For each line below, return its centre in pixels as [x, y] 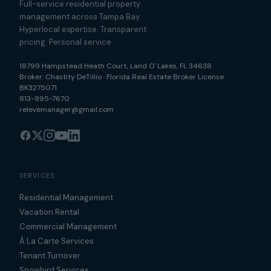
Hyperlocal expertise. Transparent [83, 29]
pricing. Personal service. [66, 42]
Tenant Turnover [50, 256]
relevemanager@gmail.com [67, 109]
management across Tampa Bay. [80, 17]
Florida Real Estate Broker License [165, 77]
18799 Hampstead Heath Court [73, 66]
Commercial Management [68, 227]
